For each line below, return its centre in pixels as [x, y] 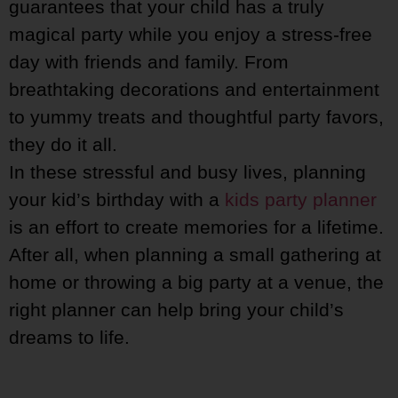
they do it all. [63, 145]
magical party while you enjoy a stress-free [191, 35]
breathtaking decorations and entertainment [194, 90]
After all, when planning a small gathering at [195, 255]
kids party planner [301, 200]
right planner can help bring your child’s [176, 310]
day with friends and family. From [149, 62]
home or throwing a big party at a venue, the [196, 283]
